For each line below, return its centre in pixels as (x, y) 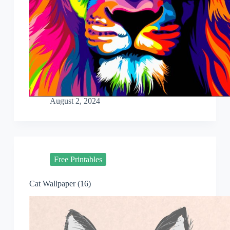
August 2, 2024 (75, 101)
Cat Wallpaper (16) (60, 184)
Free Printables (78, 159)
